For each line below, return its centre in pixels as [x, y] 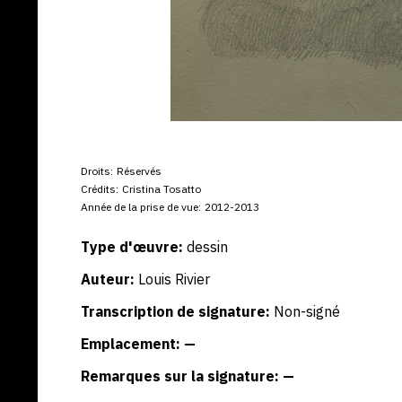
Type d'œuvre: [132, 247]
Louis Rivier [174, 279]
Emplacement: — [138, 344]
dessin [207, 247]
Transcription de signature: [175, 311]
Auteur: [108, 279]
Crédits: [100, 189]
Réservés [139, 171]
